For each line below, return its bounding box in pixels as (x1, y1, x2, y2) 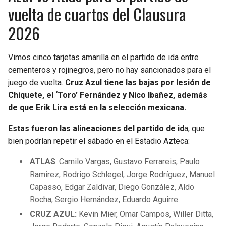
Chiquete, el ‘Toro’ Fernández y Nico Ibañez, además (8, 90, 207, 100)
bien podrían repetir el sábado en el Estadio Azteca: (8, 136, 190, 146)
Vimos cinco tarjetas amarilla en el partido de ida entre (8, 52, 199, 63)
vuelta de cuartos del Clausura (8, 2, 186, 26)
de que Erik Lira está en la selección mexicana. (8, 103, 186, 113)
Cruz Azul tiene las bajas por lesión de (65, 78, 211, 88)
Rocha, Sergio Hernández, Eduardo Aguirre (30, 195, 179, 205)
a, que (184, 124, 205, 134)
